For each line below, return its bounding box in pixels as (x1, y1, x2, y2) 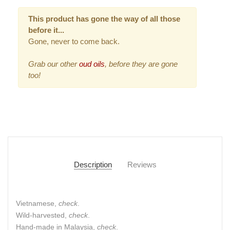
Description (73, 160, 112, 169)
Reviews (127, 160, 157, 169)
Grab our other (28, 60, 77, 69)
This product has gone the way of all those (28, 14, 180, 24)
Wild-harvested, (16, 210, 69, 219)
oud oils (76, 60, 105, 69)
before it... (28, 26, 64, 35)
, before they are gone (104, 60, 178, 69)
